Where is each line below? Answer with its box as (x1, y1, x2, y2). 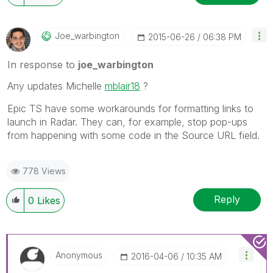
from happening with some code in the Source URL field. (7, 129, 260, 141)
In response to (7, 58, 78, 71)
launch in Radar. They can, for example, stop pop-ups (7, 115, 247, 128)
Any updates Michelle (7, 79, 105, 92)
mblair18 (105, 79, 140, 92)
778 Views (23, 165, 66, 176)
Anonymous (55, 249, 102, 260)
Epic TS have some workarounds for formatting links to (7, 102, 253, 115)
